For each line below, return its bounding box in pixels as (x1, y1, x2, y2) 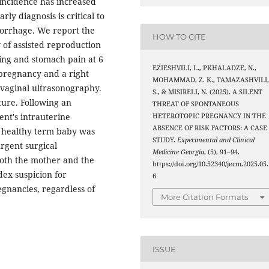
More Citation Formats (161, 192, 249, 202)
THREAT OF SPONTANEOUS (153, 99, 240, 108)
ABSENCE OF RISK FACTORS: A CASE (153, 123, 268, 132)
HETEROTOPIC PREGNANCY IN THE (153, 111, 267, 120)
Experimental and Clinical (177, 135, 255, 144)
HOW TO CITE (153, 32, 207, 42)
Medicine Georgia (153, 147, 205, 156)
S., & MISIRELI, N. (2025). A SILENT (153, 87, 263, 96)
